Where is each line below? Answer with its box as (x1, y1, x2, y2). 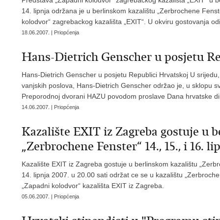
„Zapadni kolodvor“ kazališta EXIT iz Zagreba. (22, 181, 164, 190)
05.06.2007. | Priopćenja (22, 193, 79, 199)
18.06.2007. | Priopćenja (22, 29, 79, 35)
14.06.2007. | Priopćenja (22, 104, 79, 110)
